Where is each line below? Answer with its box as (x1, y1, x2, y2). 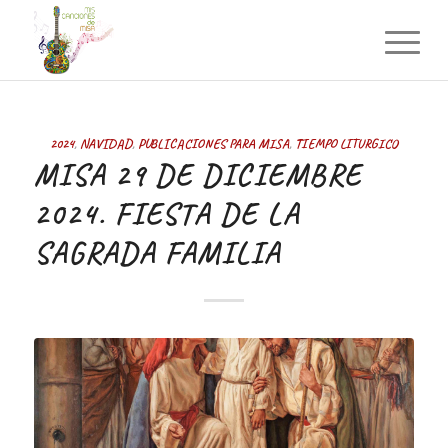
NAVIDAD (79, 135, 132, 152)
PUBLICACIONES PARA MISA (137, 135, 289, 152)
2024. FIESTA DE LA (33, 195, 300, 233)
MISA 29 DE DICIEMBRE (33, 156, 362, 194)
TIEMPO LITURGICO (294, 135, 398, 152)
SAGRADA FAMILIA (33, 234, 281, 272)
